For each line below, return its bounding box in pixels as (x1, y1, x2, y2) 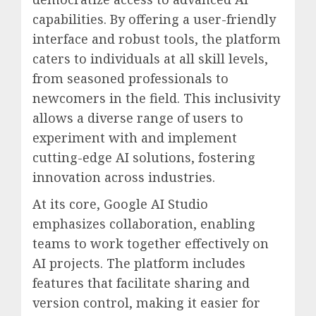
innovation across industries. (32, 168, 215, 186)
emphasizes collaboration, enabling (32, 214, 255, 232)
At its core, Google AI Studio (32, 195, 208, 212)
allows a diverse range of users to (32, 109, 243, 126)
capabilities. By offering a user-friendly (32, 10, 276, 28)
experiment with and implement (32, 128, 237, 146)
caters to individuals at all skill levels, (32, 49, 268, 67)
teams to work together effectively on (32, 234, 269, 252)
